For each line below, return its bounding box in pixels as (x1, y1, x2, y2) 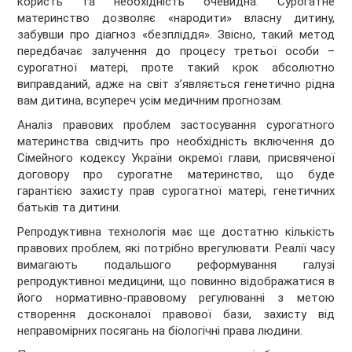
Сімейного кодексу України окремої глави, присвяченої (17, 151, 335, 166)
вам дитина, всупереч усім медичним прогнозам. (17, 93, 284, 108)
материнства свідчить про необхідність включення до (17, 134, 335, 149)
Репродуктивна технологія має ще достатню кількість (17, 225, 335, 240)
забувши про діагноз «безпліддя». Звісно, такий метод (17, 27, 335, 42)
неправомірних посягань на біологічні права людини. (17, 324, 303, 339)
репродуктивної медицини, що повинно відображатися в (17, 274, 335, 289)
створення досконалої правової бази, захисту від (17, 307, 335, 322)
